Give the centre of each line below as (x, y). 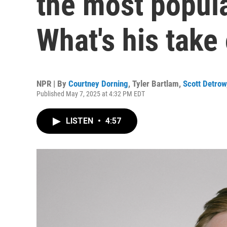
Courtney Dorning (98, 84)
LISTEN (81, 121)
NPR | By (52, 84)
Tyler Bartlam (156, 84)
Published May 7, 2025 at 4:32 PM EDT (91, 94)
